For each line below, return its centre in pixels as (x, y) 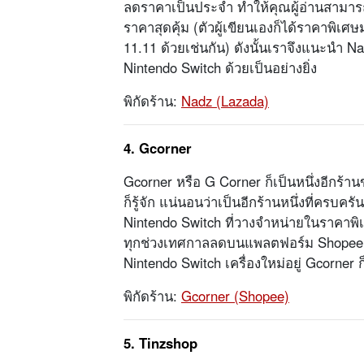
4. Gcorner (158, 148)
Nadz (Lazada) (225, 101)
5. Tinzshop (160, 343)
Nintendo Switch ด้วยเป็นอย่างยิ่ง (220, 68)
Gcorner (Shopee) (235, 296)
